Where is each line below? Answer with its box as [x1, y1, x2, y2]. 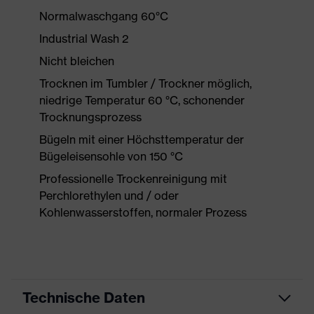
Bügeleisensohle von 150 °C [39, 149, 183, 163]
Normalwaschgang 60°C [39, 9, 168, 23]
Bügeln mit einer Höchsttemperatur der [39, 132, 244, 146]
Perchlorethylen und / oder [39, 189, 179, 203]
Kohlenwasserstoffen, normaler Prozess [39, 205, 247, 219]
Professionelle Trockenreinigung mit [39, 172, 227, 186]
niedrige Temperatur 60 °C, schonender [39, 93, 245, 107]
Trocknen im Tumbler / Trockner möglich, [39, 76, 252, 90]
